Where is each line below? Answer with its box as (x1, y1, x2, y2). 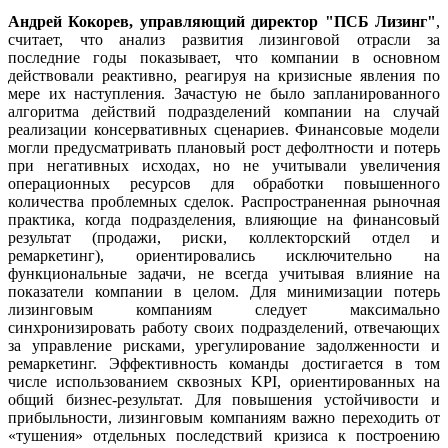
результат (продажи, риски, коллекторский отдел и (8, 228, 440, 246)
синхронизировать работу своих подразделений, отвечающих (8, 318, 440, 336)
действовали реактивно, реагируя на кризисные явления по (8, 66, 440, 84)
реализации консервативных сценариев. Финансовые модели (8, 120, 440, 138)
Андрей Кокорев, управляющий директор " (8, 12, 334, 30)
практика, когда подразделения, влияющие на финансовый (8, 210, 440, 228)
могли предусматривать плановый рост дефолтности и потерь (8, 138, 440, 156)
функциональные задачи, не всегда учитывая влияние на (8, 264, 440, 282)
